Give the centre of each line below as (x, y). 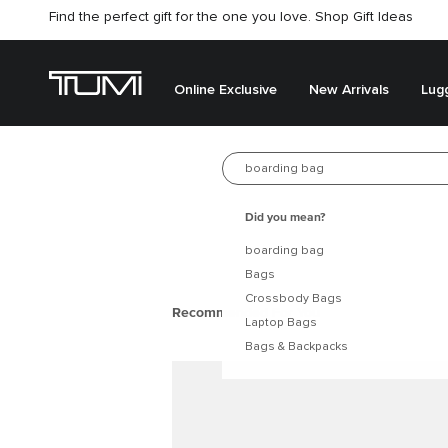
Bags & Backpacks (296, 347)
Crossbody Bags (293, 299)
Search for (276, 169)
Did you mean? (285, 217)
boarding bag (284, 251)
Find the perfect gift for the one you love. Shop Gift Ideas (231, 17)
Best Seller (339, 168)
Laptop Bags (281, 323)
